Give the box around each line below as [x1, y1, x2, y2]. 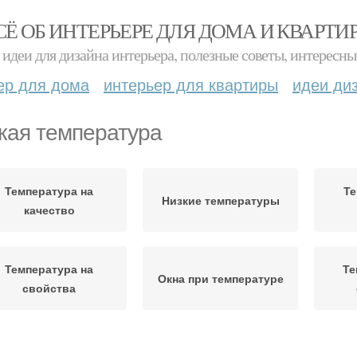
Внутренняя [187, 339, 253, 355]
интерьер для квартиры [104, 73, 278, 96]
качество [23, 202, 75, 218]
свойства [22, 280, 76, 296]
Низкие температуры [161, 192, 280, 208]
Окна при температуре [157, 270, 284, 286]
